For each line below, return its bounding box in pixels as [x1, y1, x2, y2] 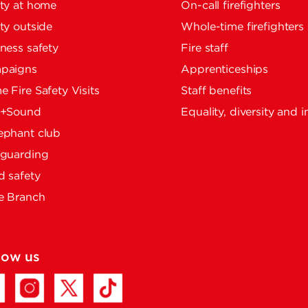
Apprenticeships [181, 65, 269, 75]
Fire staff [181, 43, 228, 54]
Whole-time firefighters [181, 22, 304, 32]
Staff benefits [181, 86, 252, 96]
